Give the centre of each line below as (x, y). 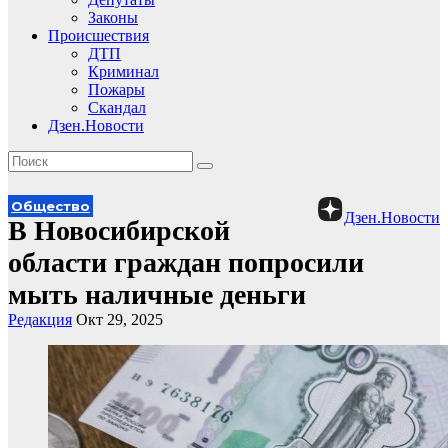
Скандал (117, 107)
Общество (50, 206)
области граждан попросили (186, 262)
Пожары (116, 89)
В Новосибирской (119, 230)
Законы (113, 17)
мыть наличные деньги (157, 294)
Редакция (40, 319)
